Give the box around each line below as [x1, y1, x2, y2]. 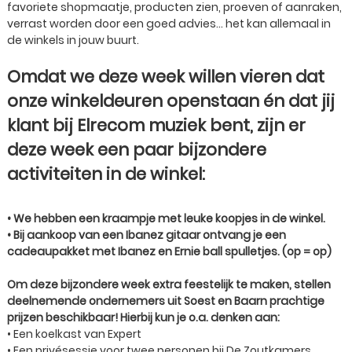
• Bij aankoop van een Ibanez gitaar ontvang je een [7, 227, 286, 243]
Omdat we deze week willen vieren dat [7, 65, 324, 88]
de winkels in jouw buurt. [7, 32, 139, 48]
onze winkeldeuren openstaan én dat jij [7, 90, 335, 112]
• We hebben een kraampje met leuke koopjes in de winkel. [7, 211, 325, 226]
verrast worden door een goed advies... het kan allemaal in [7, 16, 331, 31]
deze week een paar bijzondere [7, 138, 266, 161]
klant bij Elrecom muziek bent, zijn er [7, 114, 306, 137]
